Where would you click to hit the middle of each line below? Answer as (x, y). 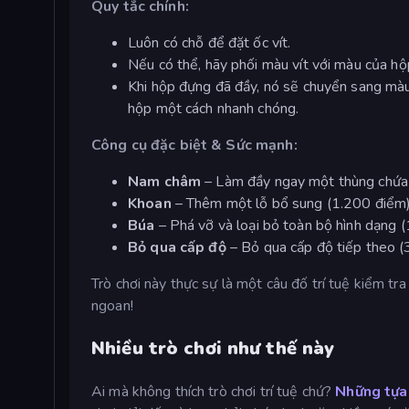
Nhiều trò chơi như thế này (213, 348)
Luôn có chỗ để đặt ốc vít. (210, 42)
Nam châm (165, 181)
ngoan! (112, 305)
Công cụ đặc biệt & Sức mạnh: (194, 145)
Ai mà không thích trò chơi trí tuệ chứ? (214, 391)
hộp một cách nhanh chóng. (214, 108)
